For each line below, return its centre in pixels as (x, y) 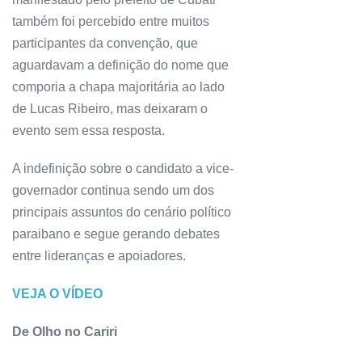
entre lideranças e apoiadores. (99, 256)
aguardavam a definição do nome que (120, 65)
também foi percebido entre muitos (111, 22)
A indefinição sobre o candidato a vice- (123, 169)
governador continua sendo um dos (113, 191)
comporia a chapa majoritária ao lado (118, 87)
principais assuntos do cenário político (122, 213)
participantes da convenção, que (105, 44)
